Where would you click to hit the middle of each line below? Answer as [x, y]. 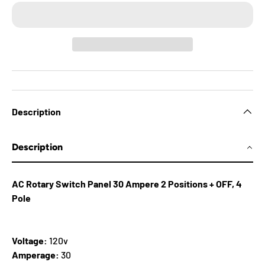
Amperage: [36, 255]
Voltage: [30, 241]
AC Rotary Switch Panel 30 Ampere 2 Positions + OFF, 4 [127, 184]
